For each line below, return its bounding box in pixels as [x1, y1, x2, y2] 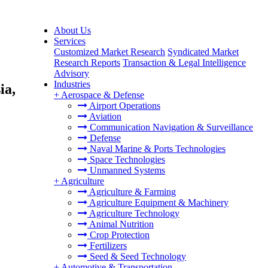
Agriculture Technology [87, 208, 179, 218]
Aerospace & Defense [61, 90, 144, 100]
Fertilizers [87, 240, 127, 251]
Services [54, 36, 86, 46]
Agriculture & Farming [87, 187, 176, 197]
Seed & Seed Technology [87, 251, 186, 261]
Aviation [87, 111, 121, 121]
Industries [54, 79, 90, 89]
